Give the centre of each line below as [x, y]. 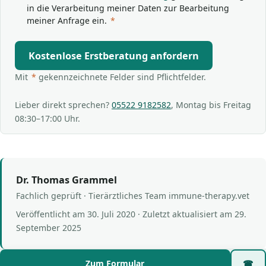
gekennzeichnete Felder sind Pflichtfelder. [121, 77]
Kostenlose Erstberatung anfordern [113, 56]
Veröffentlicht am [52, 214]
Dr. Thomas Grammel [66, 180]
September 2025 [49, 228]
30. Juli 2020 [111, 214]
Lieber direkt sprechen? [63, 104]
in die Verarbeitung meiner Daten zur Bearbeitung [128, 8]
